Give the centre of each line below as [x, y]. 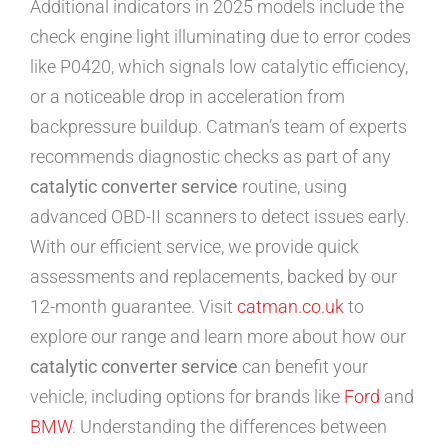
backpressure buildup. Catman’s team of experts [218, 127]
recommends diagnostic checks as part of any [210, 157]
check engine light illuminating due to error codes [220, 37]
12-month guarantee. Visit [133, 307]
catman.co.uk [290, 307]
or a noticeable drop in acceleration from [187, 97]
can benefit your [303, 367]
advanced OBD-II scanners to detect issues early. [219, 217]
